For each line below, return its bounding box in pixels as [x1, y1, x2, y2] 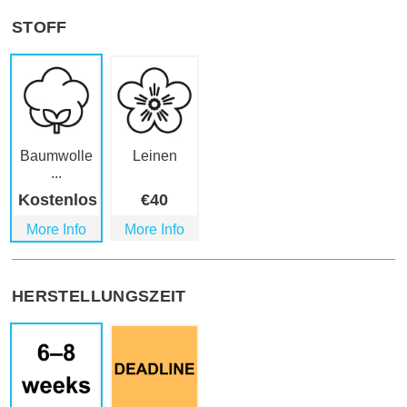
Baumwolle [20, 148, 93, 164]
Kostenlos [18, 191, 97, 210]
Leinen [132, 148, 177, 164]
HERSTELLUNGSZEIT [12, 287, 186, 306]
